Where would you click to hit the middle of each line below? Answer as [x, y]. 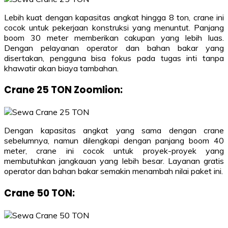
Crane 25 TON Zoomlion [62, 90]
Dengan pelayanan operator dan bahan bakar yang [114, 48]
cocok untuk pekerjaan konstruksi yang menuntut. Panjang [114, 27]
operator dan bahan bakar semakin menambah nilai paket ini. [113, 171]
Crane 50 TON [38, 193]
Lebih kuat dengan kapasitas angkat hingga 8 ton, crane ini [114, 17]
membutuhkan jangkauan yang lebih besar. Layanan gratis [114, 161]
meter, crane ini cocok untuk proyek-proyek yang [114, 151]
